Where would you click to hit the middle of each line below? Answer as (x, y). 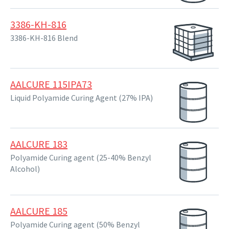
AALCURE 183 (39, 144)
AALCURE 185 (39, 211)
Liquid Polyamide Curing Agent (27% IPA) (82, 98)
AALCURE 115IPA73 (51, 84)
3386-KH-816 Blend (44, 38)
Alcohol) (25, 169)
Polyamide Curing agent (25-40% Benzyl (81, 157)
